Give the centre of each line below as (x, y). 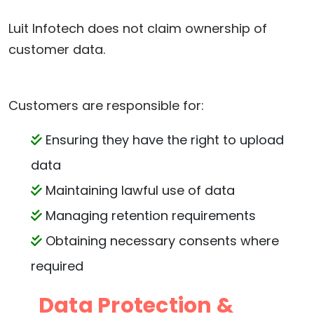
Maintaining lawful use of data (138, 190)
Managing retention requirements (149, 216)
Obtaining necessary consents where (161, 241)
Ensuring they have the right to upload (163, 140)
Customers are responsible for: (106, 105)
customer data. (57, 49)
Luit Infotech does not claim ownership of (138, 28)
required (57, 266)
